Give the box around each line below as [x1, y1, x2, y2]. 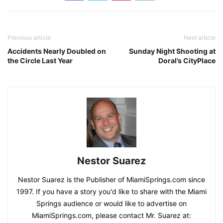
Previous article [7, 34, 51, 42]
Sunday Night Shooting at [129, 47, 216, 56]
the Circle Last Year [7, 56, 73, 65]
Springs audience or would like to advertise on [36, 199, 187, 208]
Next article [184, 34, 216, 42]
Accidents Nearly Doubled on [7, 47, 106, 56]
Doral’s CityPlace [158, 56, 216, 65]
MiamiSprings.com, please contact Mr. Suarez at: [32, 211, 191, 220]
